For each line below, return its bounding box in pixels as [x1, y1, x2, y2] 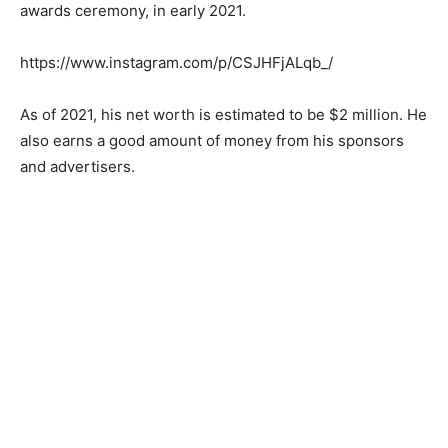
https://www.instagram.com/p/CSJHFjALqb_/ [20, 53, 333, 73]
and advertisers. [20, 157, 135, 177]
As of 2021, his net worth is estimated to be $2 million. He [20, 105, 427, 125]
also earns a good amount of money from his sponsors [20, 131, 404, 151]
